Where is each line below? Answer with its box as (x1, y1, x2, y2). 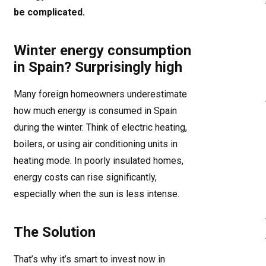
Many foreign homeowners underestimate (14, 88, 187, 100)
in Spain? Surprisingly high (14, 59, 182, 75)
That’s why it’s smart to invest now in (14, 254, 165, 265)
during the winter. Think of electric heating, (14, 122, 187, 133)
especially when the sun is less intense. (14, 188, 179, 199)
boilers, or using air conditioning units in (14, 138, 178, 150)
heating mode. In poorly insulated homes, (14, 155, 183, 166)
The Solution (14, 224, 96, 240)
